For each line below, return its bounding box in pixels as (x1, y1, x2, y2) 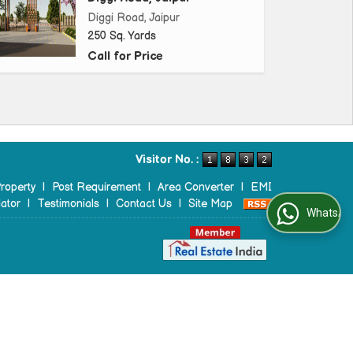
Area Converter (158, 180, 234, 195)
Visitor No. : (136, 151, 203, 167)
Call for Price (87, 49, 163, 65)
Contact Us (116, 197, 172, 211)
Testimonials (37, 197, 99, 211)
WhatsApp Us (257, 206, 324, 220)
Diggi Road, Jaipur (87, 11, 180, 25)
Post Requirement (52, 180, 141, 195)
